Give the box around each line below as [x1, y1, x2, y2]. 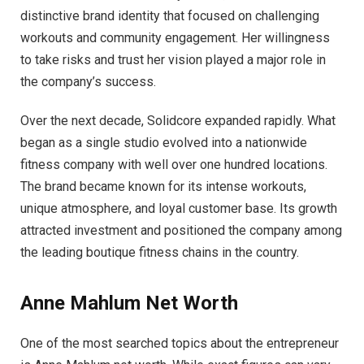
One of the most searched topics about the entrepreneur [20, 335, 339, 351]
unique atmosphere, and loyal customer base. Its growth [20, 200, 337, 216]
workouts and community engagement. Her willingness [20, 29, 330, 45]
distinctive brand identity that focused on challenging [20, 7, 319, 24]
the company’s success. [20, 73, 156, 89]
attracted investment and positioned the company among [20, 222, 342, 238]
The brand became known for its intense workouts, [20, 178, 306, 194]
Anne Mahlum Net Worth [20, 291, 238, 314]
